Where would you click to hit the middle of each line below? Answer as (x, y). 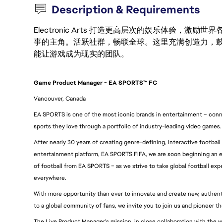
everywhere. (50, 178)
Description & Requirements (126, 10)
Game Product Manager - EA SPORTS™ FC (95, 83)
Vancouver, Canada (60, 99)
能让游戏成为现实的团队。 (81, 54)
